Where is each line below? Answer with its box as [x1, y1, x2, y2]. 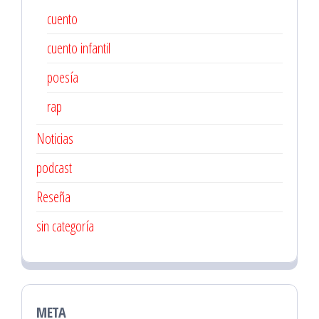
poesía [47, 68, 78, 87]
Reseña [36, 187, 70, 206]
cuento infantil [47, 38, 110, 58]
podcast [36, 158, 72, 177]
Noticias [36, 129, 73, 148]
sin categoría [36, 216, 94, 236]
